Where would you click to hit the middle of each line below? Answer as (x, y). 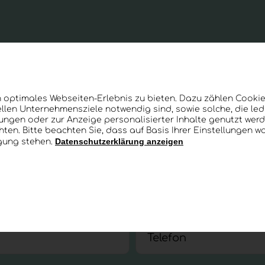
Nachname (179, 193)
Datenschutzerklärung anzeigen (119, 141)
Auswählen (76, 150)
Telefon (167, 238)
